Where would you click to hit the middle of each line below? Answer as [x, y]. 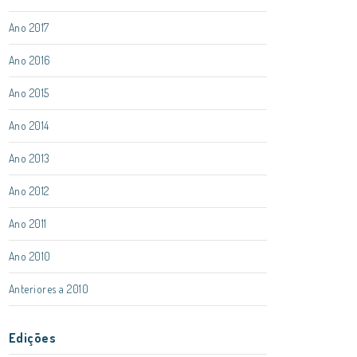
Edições [32, 338]
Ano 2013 [29, 158]
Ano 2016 [29, 60]
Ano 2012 [29, 191]
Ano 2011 [27, 224]
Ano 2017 [29, 27]
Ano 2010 [29, 256]
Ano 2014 [29, 126]
